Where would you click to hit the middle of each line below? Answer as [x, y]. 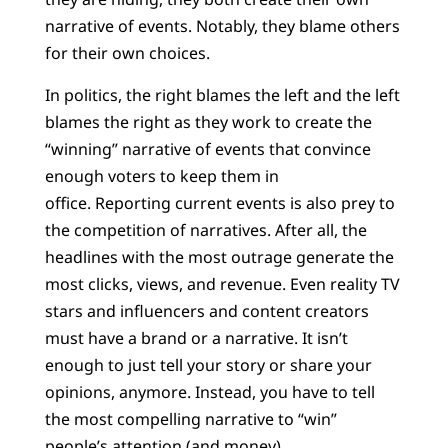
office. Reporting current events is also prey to [219, 202]
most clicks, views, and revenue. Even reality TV [222, 283]
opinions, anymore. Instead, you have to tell [209, 391]
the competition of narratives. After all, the [205, 229]
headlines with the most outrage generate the [219, 256]
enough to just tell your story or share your [208, 364]
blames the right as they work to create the [208, 121]
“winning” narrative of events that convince [207, 148]
